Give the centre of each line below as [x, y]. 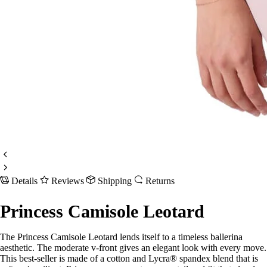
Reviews [69, 181]
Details [26, 181]
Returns [160, 181]
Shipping [116, 181]
